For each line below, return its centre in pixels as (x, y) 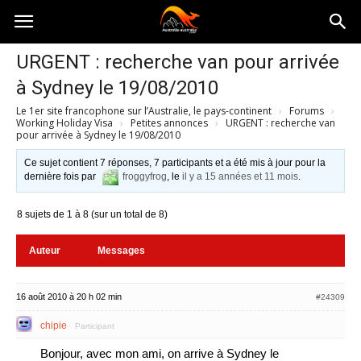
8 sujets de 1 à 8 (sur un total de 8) (92, 214)
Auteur (45, 251)
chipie (54, 326)
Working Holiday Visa (64, 123)
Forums (307, 111)
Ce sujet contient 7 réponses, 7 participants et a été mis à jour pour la (175, 163)
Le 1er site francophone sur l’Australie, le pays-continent (144, 111)
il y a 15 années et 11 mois (241, 177)
